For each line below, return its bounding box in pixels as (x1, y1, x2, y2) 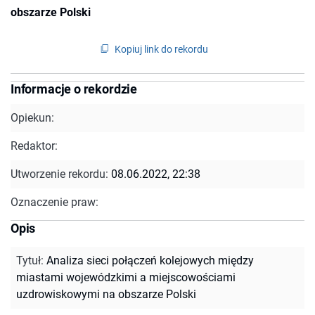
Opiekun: (11, 110, 54, 124)
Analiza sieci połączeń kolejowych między (46, 253, 254, 267)
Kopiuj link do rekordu (115, 43, 208, 55)
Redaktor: (11, 139, 58, 153)
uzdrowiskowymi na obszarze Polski (16, 287, 196, 301)
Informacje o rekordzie (11, 81, 138, 96)
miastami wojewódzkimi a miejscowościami (16, 270, 236, 284)
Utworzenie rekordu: (11, 167, 111, 181)
